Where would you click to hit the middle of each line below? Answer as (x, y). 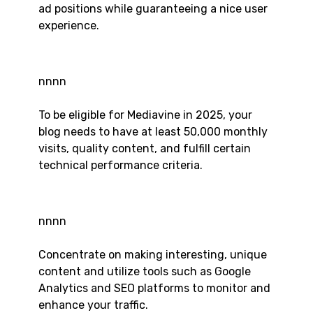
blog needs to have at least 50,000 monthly (153, 132)
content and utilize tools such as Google (145, 272)
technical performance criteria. (121, 166)
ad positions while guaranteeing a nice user (153, 9)
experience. (69, 26)
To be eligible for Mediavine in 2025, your (145, 115)
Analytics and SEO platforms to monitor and (154, 289)
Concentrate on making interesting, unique (153, 255)
